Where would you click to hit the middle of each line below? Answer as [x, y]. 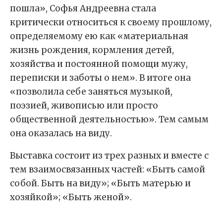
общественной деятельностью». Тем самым [109, 120]
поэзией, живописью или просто [84, 106]
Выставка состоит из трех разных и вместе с [109, 156]
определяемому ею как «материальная [99, 36]
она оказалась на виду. [61, 134]
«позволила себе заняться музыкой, [91, 92]
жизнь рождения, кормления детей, [92, 50]
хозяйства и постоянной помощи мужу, [99, 64]
